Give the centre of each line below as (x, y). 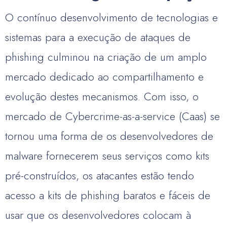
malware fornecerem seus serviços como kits (107, 156)
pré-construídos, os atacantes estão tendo (100, 175)
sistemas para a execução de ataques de (98, 37)
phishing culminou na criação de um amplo (106, 57)
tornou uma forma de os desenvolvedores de (109, 136)
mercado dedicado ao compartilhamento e (104, 77)
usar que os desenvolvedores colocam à (98, 215)
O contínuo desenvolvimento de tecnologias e (111, 17)
